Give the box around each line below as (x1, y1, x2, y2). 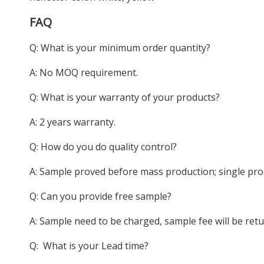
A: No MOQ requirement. (29, 66, 138, 79)
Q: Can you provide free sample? (29, 190, 171, 203)
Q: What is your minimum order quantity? (29, 41, 210, 54)
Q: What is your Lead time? (29, 239, 148, 252)
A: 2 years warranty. (29, 115, 115, 128)
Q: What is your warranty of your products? (29, 91, 220, 104)
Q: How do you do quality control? (29, 140, 177, 153)
